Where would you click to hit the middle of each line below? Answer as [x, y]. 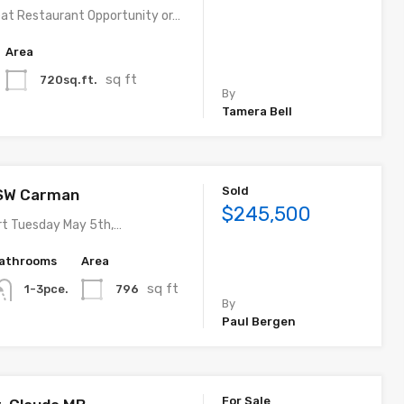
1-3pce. [47, 289]
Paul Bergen [259, 321]
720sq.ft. [69, 79]
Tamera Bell [257, 112]
